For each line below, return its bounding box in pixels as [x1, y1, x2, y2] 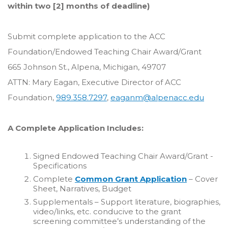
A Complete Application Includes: [8, 123, 144, 133]
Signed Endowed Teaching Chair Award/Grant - [33, 151, 213, 161]
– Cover [187, 174, 218, 184]
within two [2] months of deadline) [8, 1, 150, 11]
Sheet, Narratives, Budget [33, 184, 131, 193]
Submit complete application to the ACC [8, 32, 165, 41]
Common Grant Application [75, 174, 187, 184]
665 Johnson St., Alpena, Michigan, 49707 [8, 62, 166, 72]
